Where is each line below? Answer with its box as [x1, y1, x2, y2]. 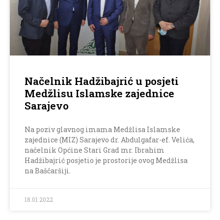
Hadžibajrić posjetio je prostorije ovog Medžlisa [25, 156, 188, 165]
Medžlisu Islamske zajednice [25, 86, 174, 101]
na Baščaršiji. [25, 166, 71, 176]
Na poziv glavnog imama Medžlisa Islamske [25, 125, 180, 135]
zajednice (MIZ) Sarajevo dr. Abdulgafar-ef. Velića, [25, 135, 194, 145]
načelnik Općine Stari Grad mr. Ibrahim [25, 145, 165, 155]
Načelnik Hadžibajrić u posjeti [25, 74, 179, 88]
